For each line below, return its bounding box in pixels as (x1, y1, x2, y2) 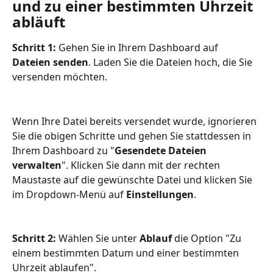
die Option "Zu (174, 232, 244, 246)
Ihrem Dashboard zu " (12, 143, 115, 157)
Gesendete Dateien (115, 143, 209, 157)
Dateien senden (12, 55, 88, 69)
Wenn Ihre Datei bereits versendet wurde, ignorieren (12, 114, 259, 128)
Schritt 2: (12, 232, 58, 246)
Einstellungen (126, 187, 194, 201)
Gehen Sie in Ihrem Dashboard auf (56, 41, 221, 55)
